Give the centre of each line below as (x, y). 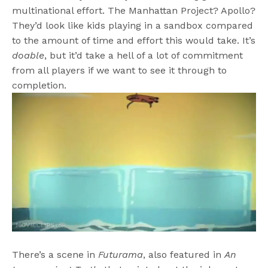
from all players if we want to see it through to (120, 71)
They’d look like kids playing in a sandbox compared (133, 26)
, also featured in (184, 255)
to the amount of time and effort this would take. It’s (134, 41)
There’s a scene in (55, 255)
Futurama (121, 255)
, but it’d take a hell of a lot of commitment (144, 56)
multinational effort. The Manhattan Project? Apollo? (134, 11)
